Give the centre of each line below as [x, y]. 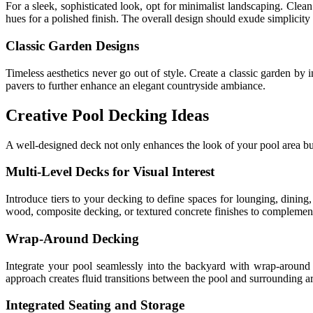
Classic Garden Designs [72, 46]
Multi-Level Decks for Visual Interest [110, 172]
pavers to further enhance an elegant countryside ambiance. [136, 85]
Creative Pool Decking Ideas [107, 115]
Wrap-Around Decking [72, 238]
